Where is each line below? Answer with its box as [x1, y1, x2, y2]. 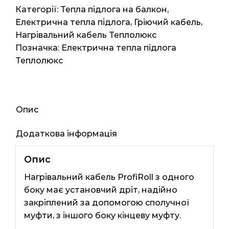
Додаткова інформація [16, 129, 117, 139]
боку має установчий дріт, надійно [24, 185, 177, 195]
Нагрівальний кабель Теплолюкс [15, 30, 156, 40]
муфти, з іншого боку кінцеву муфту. [24, 210, 181, 220]
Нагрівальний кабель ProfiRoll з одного [24, 172, 194, 182]
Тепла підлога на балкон [60, 5, 167, 15]
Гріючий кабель [134, 17, 201, 28]
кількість [45, 28, 83, 38]
